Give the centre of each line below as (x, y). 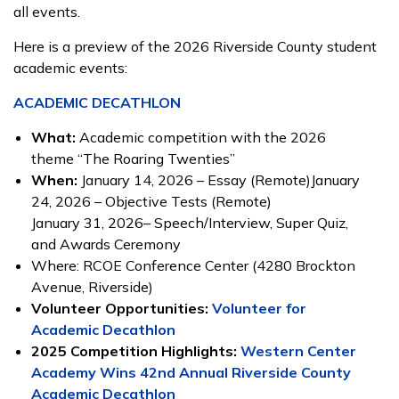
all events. (47, 12)
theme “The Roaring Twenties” (133, 159)
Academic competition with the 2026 (201, 137)
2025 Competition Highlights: (134, 351)
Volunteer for (259, 308)
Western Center (298, 351)
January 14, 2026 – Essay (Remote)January (220, 180)
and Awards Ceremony (108, 244)
